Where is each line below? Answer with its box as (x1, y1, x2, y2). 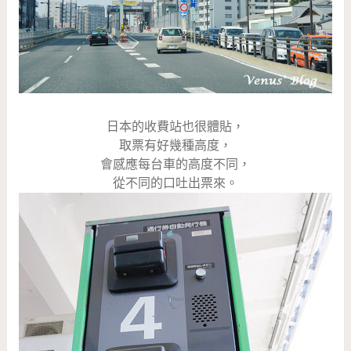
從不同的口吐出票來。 (112, 175, 238, 190)
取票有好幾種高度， (118, 137, 232, 153)
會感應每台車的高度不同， (100, 156, 251, 172)
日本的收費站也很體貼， (106, 118, 244, 134)
